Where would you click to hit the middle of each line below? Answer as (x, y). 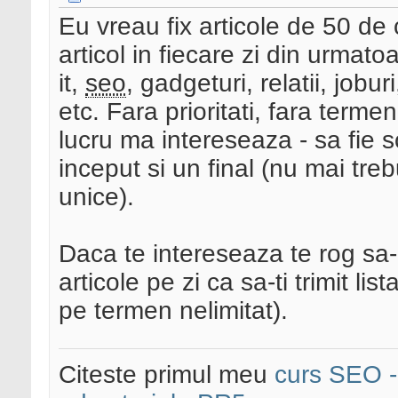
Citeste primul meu (167, 375)
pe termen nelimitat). (173, 311)
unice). (96, 197)
